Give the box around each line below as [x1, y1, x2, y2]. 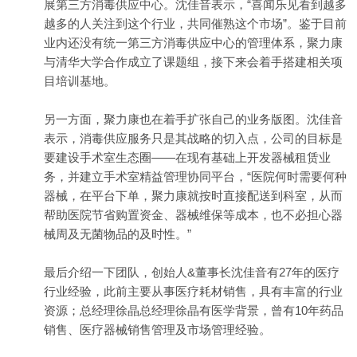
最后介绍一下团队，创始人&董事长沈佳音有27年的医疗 [44, 265, 339, 279]
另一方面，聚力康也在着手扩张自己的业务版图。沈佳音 [44, 112, 343, 126]
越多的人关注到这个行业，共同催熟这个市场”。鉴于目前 [44, 16, 347, 30]
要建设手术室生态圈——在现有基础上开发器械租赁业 [44, 150, 331, 164]
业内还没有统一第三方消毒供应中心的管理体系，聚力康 [44, 35, 343, 49]
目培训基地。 [44, 73, 116, 88]
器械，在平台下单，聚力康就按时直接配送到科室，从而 [44, 188, 343, 202]
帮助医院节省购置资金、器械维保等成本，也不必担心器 [44, 207, 343, 222]
